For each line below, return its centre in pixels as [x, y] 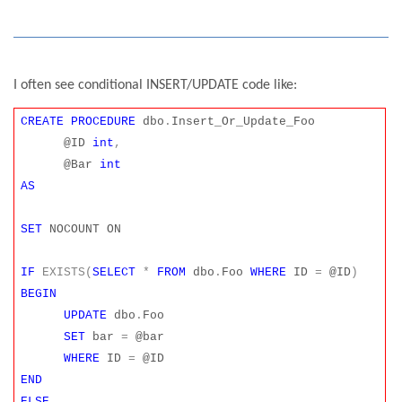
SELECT [114, 273]
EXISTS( [68, 273]
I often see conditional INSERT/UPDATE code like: [155, 85]
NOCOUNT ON [82, 230]
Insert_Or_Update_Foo [244, 122]
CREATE [43, 122]
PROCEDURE [104, 122]
